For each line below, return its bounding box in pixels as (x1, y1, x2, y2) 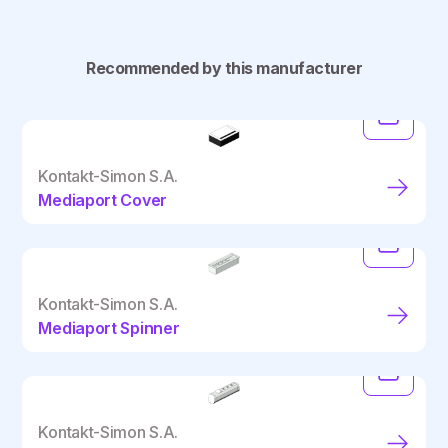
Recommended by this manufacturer (86, 57, 362, 78)
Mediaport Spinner (38, 317, 180, 338)
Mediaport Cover (38, 189, 167, 210)
